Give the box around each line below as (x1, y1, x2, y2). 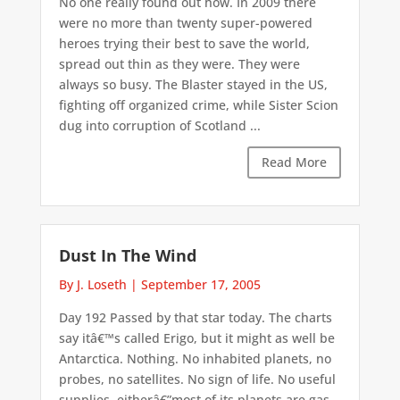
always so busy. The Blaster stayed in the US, (58, 76, 328, 94)
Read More (262, 154, 328, 171)
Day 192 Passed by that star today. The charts (58, 308, 332, 326)
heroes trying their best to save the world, (58, 35, 310, 53)
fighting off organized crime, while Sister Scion (58, 96, 338, 114)
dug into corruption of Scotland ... (58, 117, 261, 135)
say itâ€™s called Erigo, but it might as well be (58, 329, 335, 346)
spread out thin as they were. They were (58, 55, 300, 73)
